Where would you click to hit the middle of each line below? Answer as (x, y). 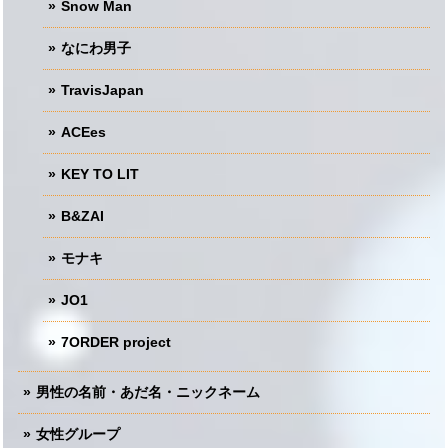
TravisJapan (102, 89)
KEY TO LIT (100, 173)
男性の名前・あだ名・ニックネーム (148, 391)
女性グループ (78, 433)
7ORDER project (116, 341)
